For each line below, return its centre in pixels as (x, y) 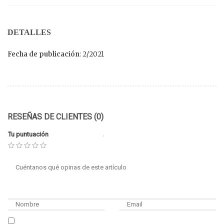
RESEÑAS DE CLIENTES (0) (55, 116)
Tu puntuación (28, 134)
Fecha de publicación (43, 54)
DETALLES (29, 32)
